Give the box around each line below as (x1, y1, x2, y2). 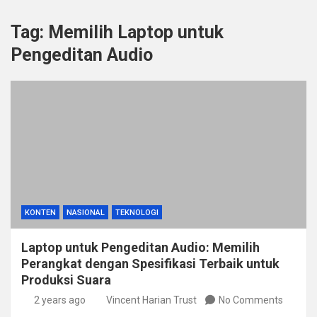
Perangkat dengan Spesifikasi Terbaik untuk (21, 256, 279, 271)
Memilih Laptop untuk (48, 22, 224, 42)
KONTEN (25, 208, 56, 217)
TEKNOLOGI (115, 208, 158, 217)
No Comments (219, 294, 283, 306)
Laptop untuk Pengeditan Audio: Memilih (21, 240, 260, 255)
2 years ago (33, 294, 86, 306)
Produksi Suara (21, 272, 111, 287)
